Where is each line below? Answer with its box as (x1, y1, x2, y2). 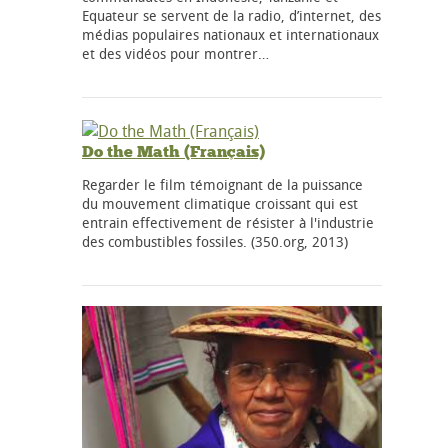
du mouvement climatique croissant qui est (82, 193, 358, 213)
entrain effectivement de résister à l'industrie (82, 212, 374, 232)
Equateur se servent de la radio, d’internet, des (82, 6, 381, 26)
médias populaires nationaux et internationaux (82, 25, 379, 45)
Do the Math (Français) (82, 141, 265, 161)
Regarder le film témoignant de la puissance (82, 174, 363, 194)
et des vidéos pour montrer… (82, 44, 269, 64)
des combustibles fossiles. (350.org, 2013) (82, 231, 348, 251)
